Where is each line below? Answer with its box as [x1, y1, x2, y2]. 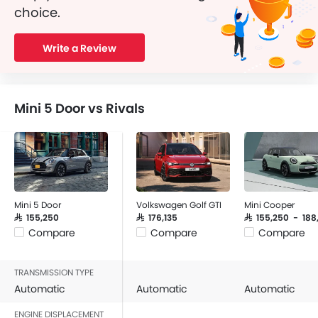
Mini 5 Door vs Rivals [14, 99, 145, 117]
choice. [14, 4, 60, 21]
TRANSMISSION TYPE [14, 266, 94, 278]
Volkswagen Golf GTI [136, 199, 221, 211]
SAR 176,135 [136, 213, 177, 221]
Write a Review [43, 41, 116, 55]
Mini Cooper [244, 199, 295, 211]
